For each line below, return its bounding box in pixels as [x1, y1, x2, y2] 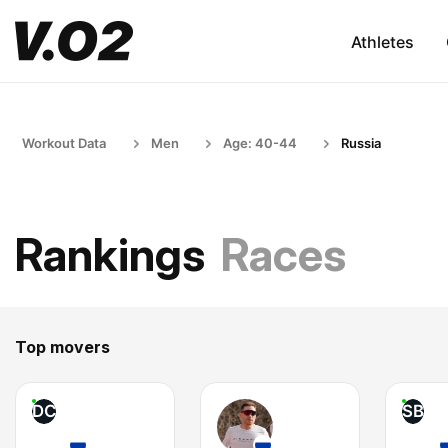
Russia [341, 135, 381, 151]
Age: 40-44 [223, 135, 297, 151]
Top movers [15, 337, 110, 357]
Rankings [15, 227, 205, 282]
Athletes [350, 31, 414, 52]
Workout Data [22, 135, 106, 151]
